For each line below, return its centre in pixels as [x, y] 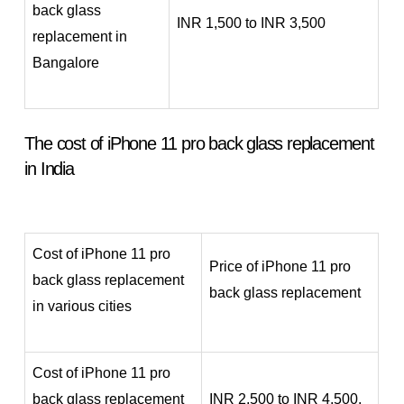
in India [49, 168]
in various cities [83, 306]
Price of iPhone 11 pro [280, 266]
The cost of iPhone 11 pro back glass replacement [199, 143]
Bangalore [66, 62]
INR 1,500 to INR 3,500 [252, 23]
